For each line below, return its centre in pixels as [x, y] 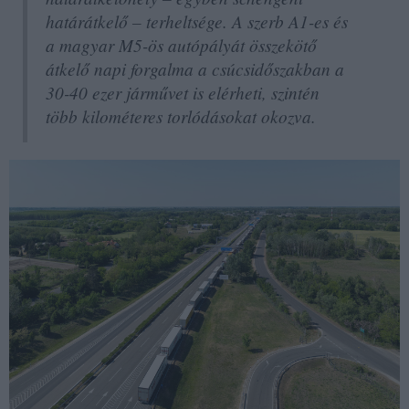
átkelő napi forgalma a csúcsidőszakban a [195, 69]
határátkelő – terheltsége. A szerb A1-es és [197, 21]
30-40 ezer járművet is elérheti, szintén [183, 93]
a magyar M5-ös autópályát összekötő [181, 45]
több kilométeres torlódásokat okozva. [181, 116]
